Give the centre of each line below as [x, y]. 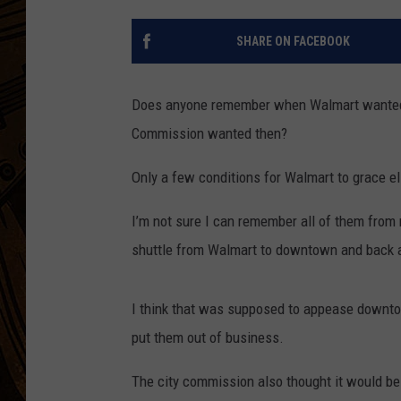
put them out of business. [208, 338]
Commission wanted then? [209, 134]
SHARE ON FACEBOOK [293, 42]
